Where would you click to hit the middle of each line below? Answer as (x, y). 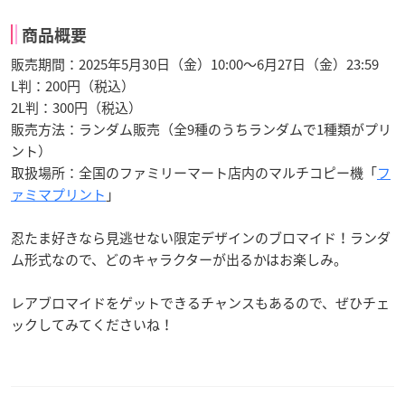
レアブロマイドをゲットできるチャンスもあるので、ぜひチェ (200, 303)
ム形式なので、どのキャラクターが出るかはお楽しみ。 (179, 259)
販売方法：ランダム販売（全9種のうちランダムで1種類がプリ (201, 129)
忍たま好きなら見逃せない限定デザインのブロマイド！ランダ (201, 238)
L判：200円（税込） (73, 86)
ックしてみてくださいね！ (92, 325)
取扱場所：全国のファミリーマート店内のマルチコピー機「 (194, 173)
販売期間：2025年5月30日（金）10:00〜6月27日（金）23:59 (195, 64)
